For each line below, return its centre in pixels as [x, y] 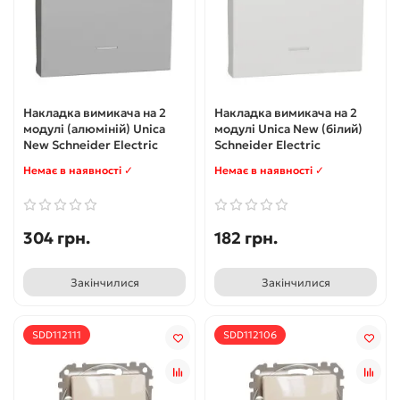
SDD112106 [250, 335]
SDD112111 [57, 335]
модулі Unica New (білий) [288, 129]
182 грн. [246, 238]
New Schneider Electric [91, 146]
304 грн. [57, 238]
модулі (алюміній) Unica [94, 129]
